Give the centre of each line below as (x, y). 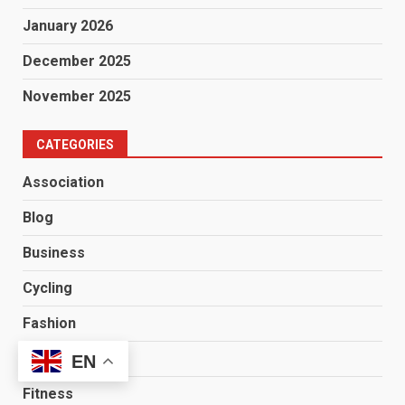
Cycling (47, 287)
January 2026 (68, 25)
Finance (49, 358)
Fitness (48, 393)
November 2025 (77, 96)
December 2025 (77, 61)
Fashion (49, 323)
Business (54, 252)
